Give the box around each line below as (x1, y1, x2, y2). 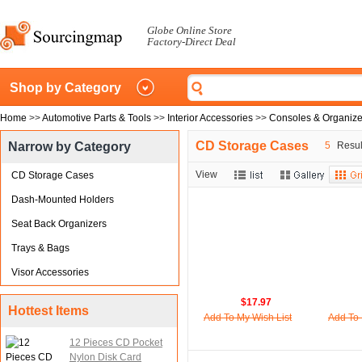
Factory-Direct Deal (147, 36, 236, 48)
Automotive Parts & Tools (42, 112, 151, 124)
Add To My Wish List (204, 312, 292, 323)
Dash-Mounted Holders (11, 194, 114, 205)
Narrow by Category (8, 140, 131, 154)
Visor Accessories (11, 267, 89, 278)
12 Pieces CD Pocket (69, 337, 162, 348)
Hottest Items (8, 304, 89, 318)
